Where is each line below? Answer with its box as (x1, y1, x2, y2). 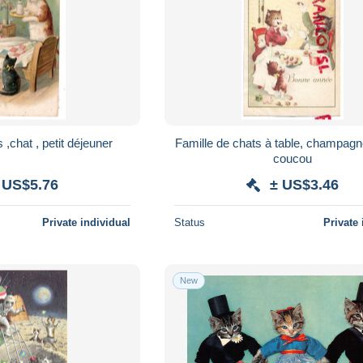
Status (174, 216, 206, 228)
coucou (273, 151, 313, 165)
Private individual (42, 216, 131, 228)
